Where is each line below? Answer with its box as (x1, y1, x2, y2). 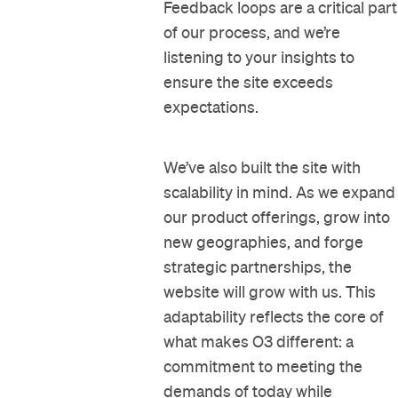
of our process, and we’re (163, 23, 341, 43)
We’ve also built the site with (163, 158, 362, 178)
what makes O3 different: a (163, 332, 354, 352)
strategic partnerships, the (163, 258, 353, 277)
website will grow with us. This (163, 283, 377, 302)
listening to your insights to (163, 48, 355, 68)
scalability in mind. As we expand (163, 183, 396, 203)
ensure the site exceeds (163, 73, 334, 92)
